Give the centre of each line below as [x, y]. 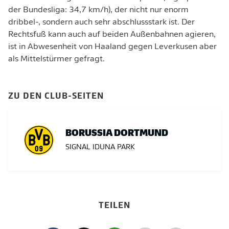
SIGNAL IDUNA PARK [100, 147]
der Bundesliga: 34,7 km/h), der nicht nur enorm [98, 10]
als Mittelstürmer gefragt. [56, 59]
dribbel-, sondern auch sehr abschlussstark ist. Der [101, 22]
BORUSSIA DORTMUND [117, 132]
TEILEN [114, 204]
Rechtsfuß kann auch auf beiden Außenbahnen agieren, [112, 35]
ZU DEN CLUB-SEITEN [56, 95]
